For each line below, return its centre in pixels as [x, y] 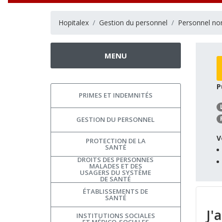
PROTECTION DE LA [115, 140]
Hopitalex [74, 22]
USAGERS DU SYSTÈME [116, 172]
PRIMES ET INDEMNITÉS [115, 95]
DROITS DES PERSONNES [116, 159]
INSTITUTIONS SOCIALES [115, 215]
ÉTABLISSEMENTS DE [116, 191]
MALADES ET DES [115, 166]
